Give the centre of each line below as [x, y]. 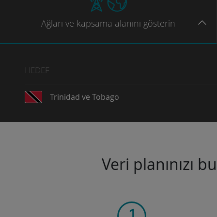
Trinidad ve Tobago [84, 97]
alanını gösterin [145, 23]
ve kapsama [89, 23]
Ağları [52, 23]
